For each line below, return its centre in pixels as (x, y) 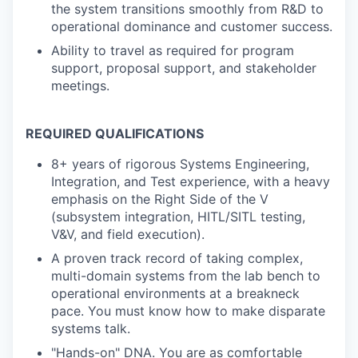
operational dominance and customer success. (192, 26)
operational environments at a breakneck (175, 293)
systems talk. (91, 328)
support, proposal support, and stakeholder (184, 68)
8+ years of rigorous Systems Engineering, (180, 164)
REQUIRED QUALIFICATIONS (115, 133)
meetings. (80, 86)
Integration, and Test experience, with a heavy (191, 181)
